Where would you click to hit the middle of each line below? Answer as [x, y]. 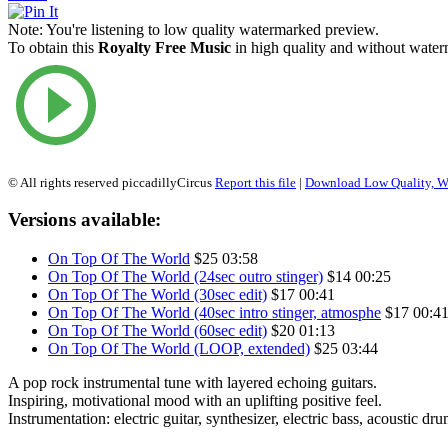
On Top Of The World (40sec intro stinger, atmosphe [214, 313]
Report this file [255, 182]
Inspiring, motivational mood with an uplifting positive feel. [195, 401]
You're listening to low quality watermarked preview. [211, 29]
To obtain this [53, 47]
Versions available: [84, 220]
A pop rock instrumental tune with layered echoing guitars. [192, 383]
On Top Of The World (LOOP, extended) [179, 349]
